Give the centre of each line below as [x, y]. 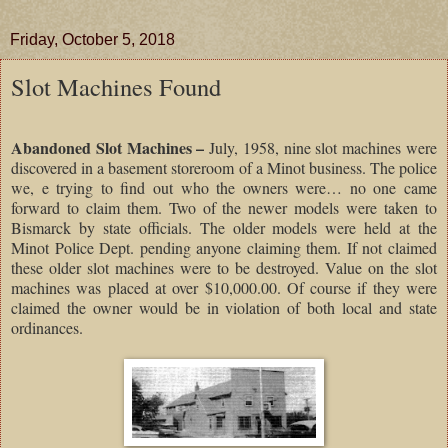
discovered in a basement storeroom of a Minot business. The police [224, 167]
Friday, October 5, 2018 [92, 40]
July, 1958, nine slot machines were [323, 147]
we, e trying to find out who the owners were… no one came [224, 187]
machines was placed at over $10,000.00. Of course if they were [224, 287]
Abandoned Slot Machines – [110, 147]
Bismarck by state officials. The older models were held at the [224, 227]
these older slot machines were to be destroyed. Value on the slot [224, 267]
